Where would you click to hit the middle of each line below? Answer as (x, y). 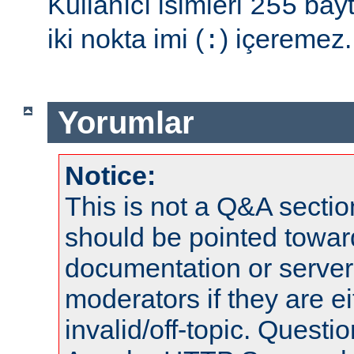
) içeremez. (286, 39)
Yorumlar (126, 122)
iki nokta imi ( (126, 39)
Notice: (110, 176)
